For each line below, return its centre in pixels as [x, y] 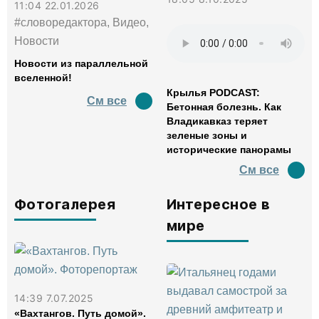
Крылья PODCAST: [213, 93]
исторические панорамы [229, 150]
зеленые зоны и [207, 135]
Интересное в [219, 204]
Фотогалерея [65, 204]
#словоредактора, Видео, [82, 22]
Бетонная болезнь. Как [224, 107]
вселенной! [43, 77]
